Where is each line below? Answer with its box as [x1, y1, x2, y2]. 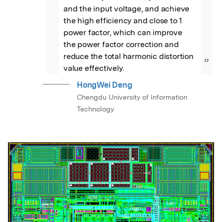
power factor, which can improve [63, 28, 182, 38]
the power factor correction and [63, 40, 179, 50]
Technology [77, 105, 114, 113]
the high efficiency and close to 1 [63, 16, 183, 26]
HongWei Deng [77, 80, 132, 90]
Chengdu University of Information [77, 93, 187, 102]
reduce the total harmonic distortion [63, 52, 194, 61]
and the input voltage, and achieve [63, 4, 190, 14]
